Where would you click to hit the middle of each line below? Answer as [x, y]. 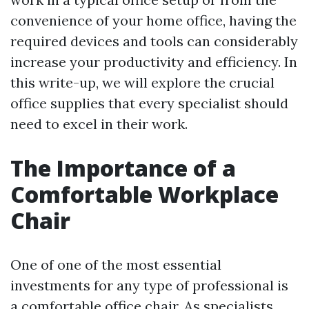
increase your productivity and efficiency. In [154, 62]
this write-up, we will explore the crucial [142, 82]
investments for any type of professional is [149, 285]
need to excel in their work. [99, 124]
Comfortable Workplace [144, 194]
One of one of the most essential [116, 265]
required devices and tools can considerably [154, 41]
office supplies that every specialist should [149, 103]
